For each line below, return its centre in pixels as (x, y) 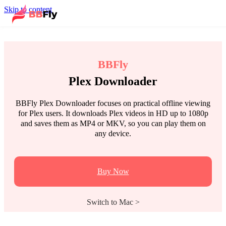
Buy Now (113, 171)
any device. (113, 133)
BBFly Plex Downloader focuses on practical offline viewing (113, 103)
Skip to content (28, 9)
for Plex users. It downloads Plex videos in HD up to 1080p (113, 113)
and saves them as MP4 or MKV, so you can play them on (113, 123)
